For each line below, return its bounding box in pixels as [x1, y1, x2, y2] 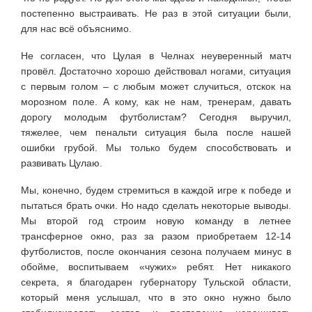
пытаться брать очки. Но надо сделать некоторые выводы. [21, 199, 291, 211]
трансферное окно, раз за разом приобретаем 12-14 [21, 230, 291, 242]
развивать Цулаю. [21, 157, 102, 169]
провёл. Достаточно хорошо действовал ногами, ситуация [21, 65, 291, 77]
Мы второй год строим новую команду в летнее [21, 214, 291, 226]
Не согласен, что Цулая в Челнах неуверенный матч [21, 49, 291, 61]
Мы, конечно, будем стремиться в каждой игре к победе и [21, 184, 291, 196]
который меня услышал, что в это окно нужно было [21, 291, 291, 303]
